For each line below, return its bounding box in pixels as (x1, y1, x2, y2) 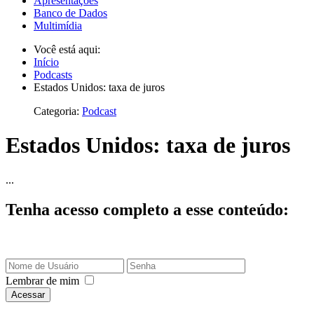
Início (34, 56, 59, 68)
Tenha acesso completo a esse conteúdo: (6, 200, 289, 219)
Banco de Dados (34, 7, 107, 19)
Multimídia (34, 20, 82, 32)
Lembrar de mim (6, 274, 79, 287)
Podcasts (34, 69, 72, 81)
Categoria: (34, 105, 82, 117)
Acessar (11, 289, 45, 300)
